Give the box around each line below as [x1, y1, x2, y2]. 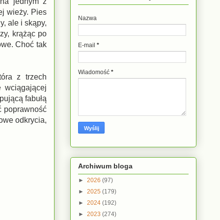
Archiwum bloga [78, 162, 133, 170]
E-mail [78, 42, 97, 49]
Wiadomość [78, 69, 111, 76]
